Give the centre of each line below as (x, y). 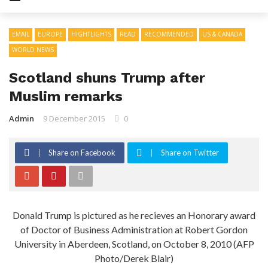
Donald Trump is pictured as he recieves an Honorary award (134, 215)
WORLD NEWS (33, 50)
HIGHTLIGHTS (91, 34)
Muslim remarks (66, 96)
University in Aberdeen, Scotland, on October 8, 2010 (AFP (134, 244)
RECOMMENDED (169, 34)
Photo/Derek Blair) (134, 258)
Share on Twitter (190, 153)
